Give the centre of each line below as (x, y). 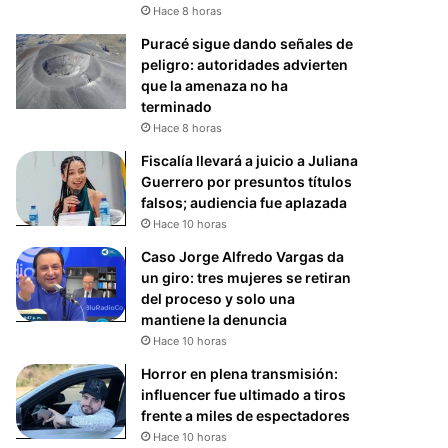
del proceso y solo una (218, 298)
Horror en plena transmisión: (240, 373)
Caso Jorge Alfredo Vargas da (243, 256)
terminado (177, 106)
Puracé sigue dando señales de (247, 43)
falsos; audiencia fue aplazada (244, 202)
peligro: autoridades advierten (245, 64)
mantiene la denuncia (214, 319)
